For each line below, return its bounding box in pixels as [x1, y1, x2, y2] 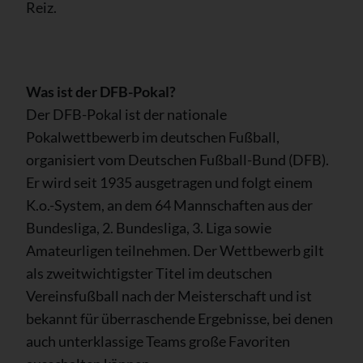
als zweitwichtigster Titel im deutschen [26, 263, 272, 282]
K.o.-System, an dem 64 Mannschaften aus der [26, 195, 313, 214]
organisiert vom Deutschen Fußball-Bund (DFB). [26, 150, 329, 169]
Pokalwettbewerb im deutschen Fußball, [26, 127, 280, 146]
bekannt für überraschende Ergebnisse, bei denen [26, 309, 333, 327]
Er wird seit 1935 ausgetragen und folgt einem [26, 173, 313, 191]
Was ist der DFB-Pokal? [26, 82, 176, 100]
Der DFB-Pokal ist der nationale [26, 105, 227, 123]
